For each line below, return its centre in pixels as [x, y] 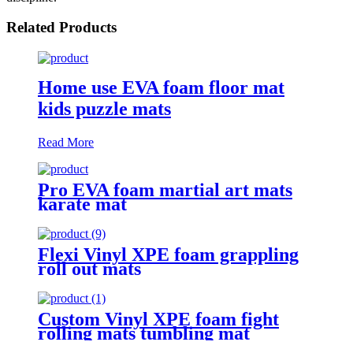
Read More [66, 142]
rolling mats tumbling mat [144, 333]
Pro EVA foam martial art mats [165, 190]
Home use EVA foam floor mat [161, 87]
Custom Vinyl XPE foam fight [158, 319]
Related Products [61, 28]
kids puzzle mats [104, 108]
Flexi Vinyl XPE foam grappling [168, 254]
